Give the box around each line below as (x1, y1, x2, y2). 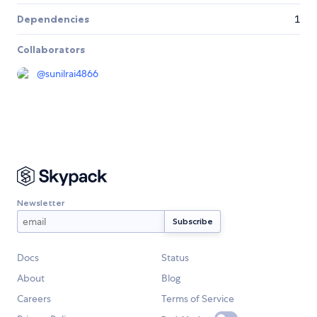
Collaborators (17, 43, 85, 57)
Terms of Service (161, 292, 234, 306)
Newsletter (17, 197, 64, 208)
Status (161, 251, 189, 265)
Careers (17, 292, 51, 306)
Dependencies (17, 13, 89, 26)
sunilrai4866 (45, 67, 98, 81)
